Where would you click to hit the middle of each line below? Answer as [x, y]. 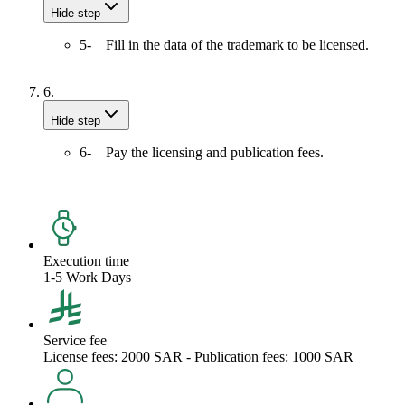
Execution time [86, 260]
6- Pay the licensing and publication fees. [202, 152]
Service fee [75, 340]
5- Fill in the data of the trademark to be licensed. [224, 44]
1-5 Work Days [87, 277]
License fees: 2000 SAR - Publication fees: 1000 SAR [198, 356]
